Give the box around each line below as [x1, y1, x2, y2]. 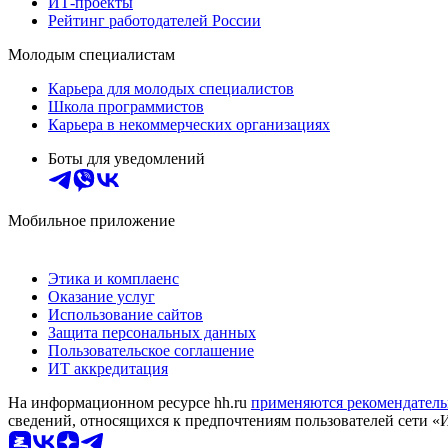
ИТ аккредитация [48, 359, 168, 377]
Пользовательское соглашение [48, 341, 254, 359]
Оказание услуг [48, 287, 155, 305]
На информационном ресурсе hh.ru [8, 393, 251, 411]
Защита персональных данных [48, 323, 256, 341]
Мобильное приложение [8, 211, 175, 229]
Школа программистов [48, 97, 204, 115]
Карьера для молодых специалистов [48, 79, 294, 97]
